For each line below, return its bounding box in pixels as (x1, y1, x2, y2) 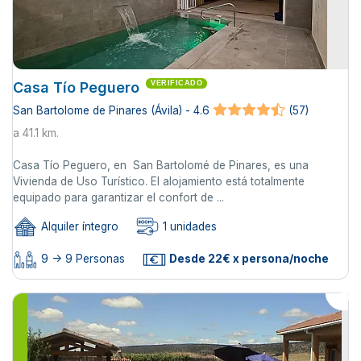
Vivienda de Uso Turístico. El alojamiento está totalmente (13, 174, 305, 188)
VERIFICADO (151, 78, 202, 87)
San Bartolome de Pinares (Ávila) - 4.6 (13, 104, 210, 118)
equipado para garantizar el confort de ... (13, 190, 224, 204)
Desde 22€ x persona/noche (167, 252, 329, 266)
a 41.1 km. (13, 126, 59, 139)
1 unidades (160, 220, 217, 234)
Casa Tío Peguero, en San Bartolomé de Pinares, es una (13, 158, 309, 172)
